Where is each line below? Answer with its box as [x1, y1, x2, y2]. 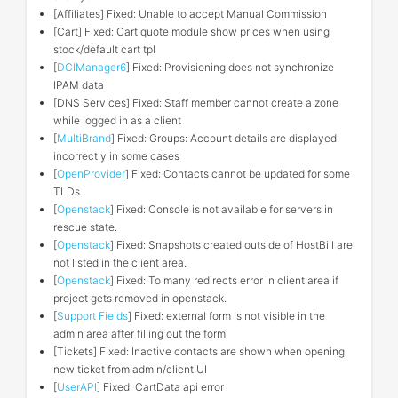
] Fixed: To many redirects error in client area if [110, 274, 338, 287]
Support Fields [57, 309, 128, 322]
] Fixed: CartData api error [97, 380, 224, 394]
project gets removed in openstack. [53, 291, 227, 305]
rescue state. [53, 220, 117, 234]
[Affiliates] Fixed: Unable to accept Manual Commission [53, 7, 327, 20]
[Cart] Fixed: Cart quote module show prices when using [53, 25, 330, 38]
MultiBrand [57, 131, 111, 145]
